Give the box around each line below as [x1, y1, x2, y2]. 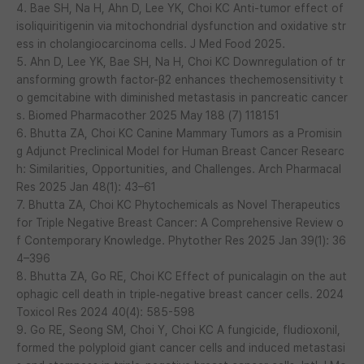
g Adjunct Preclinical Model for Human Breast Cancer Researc [16, 144, 344, 158]
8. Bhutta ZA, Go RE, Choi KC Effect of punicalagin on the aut [16, 269, 347, 283]
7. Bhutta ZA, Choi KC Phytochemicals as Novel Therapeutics [16, 197, 340, 211]
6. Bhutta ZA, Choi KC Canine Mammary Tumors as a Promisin [16, 126, 342, 140]
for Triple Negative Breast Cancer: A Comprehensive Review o [16, 215, 344, 229]
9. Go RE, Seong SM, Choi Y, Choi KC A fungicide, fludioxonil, [16, 323, 340, 336]
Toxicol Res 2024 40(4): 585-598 [16, 305, 195, 318]
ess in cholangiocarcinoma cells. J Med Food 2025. [16, 37, 285, 50]
